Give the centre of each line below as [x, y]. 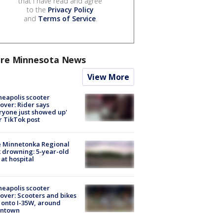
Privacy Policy [71, 9]
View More [108, 77]
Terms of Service [67, 18]
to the [37, 9]
